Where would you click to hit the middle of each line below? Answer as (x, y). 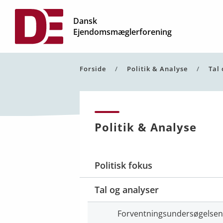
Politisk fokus (123, 165)
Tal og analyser (127, 190)
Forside (93, 69)
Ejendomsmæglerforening (122, 32)
